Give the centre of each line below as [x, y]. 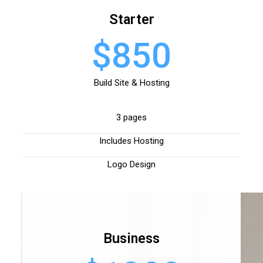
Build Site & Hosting [131, 83]
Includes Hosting [131, 141]
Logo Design [131, 165]
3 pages [131, 118]
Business [131, 239]
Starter [131, 20]
